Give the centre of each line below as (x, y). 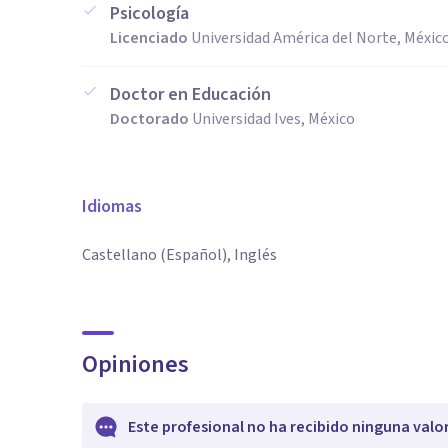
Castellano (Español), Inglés (179, 255)
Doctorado (149, 119)
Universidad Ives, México (273, 119)
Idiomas (112, 206)
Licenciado (149, 38)
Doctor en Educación (190, 94)
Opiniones (135, 364)
